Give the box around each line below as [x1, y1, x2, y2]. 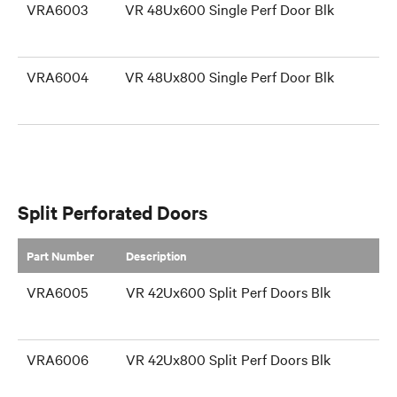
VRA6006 [27, 349, 89, 369]
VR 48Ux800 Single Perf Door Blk [125, 66, 334, 86]
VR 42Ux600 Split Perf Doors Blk [126, 282, 331, 301]
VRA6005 [27, 282, 88, 301]
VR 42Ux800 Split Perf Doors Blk [126, 349, 331, 369]
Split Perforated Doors [18, 199, 207, 224]
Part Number [27, 247, 94, 264]
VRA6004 [27, 66, 89, 86]
